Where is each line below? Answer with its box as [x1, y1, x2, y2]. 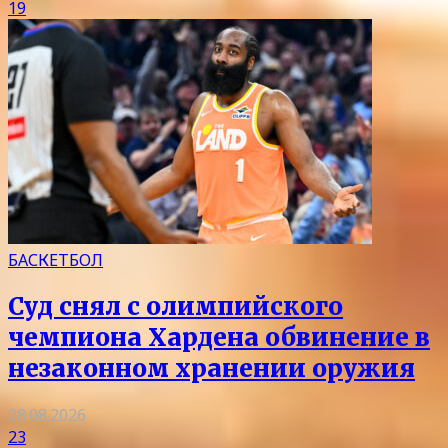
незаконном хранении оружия [8, 353, 415, 385]
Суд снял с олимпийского [8, 291, 343, 323]
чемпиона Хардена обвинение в [8, 322, 430, 354]
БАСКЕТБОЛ [8, 249, 103, 272]
